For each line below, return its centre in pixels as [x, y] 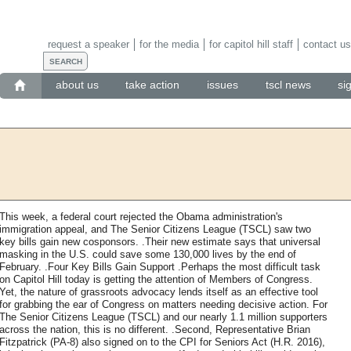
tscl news [288, 85]
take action [153, 85]
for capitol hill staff [251, 44]
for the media [169, 44]
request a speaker [88, 44]
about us [77, 85]
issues [223, 85]
